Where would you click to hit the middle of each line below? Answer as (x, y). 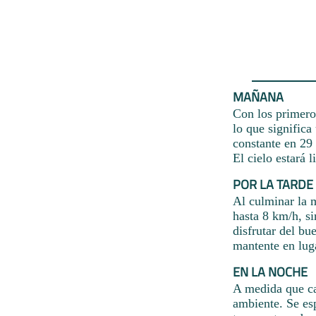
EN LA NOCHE (270, 272)
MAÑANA (258, 97)
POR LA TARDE (273, 184)
